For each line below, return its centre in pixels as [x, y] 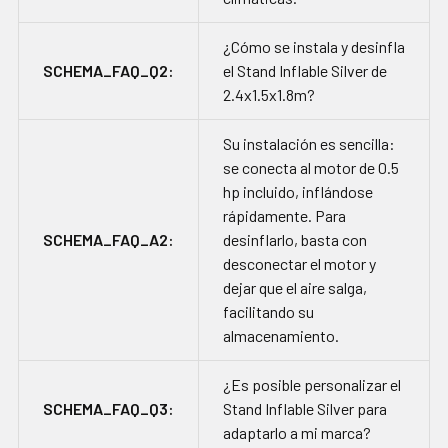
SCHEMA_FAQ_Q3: [108, 409]
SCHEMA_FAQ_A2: [108, 240]
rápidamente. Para [284, 216]
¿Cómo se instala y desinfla [314, 47]
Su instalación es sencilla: [309, 144]
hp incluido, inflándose [298, 192]
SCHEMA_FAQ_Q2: [108, 71]
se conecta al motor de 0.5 [311, 168]
